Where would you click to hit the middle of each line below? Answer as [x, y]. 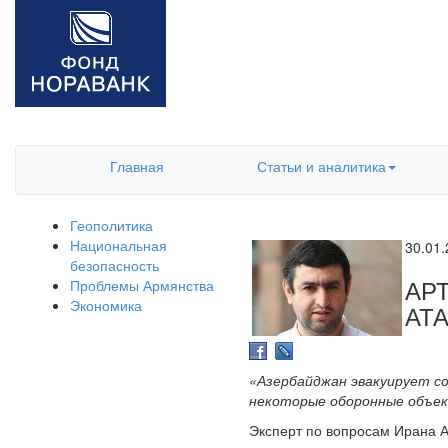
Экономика [106, 305]
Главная [137, 166]
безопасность [114, 265]
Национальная [118, 245]
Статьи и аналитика [321, 166]
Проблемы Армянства [142, 285]
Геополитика [111, 225]
